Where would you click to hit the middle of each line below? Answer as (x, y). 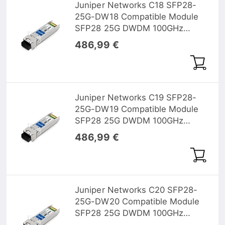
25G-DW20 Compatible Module (137, 201)
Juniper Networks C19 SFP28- (136, 97)
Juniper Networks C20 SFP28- (136, 190)
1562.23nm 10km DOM (121, 132)
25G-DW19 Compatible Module (137, 109)
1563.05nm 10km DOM (121, 40)
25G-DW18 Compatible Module (137, 17)
